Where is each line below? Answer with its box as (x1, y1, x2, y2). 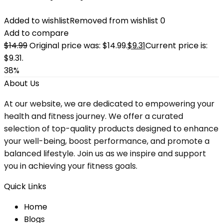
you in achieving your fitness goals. (4, 160, 137, 172)
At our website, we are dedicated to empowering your (4, 98, 215, 110)
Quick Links (4, 181, 46, 192)
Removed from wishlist (70, 15, 158, 26)
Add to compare (4, 27, 69, 39)
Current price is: (145, 40, 208, 51)
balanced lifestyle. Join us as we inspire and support (4, 148, 206, 159)
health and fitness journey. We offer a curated (4, 111, 183, 122)
